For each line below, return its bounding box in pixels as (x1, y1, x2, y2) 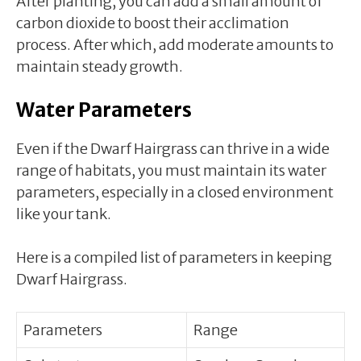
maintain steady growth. (16, 56, 183, 76)
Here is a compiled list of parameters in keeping (16, 247, 332, 267)
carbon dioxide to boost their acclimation (16, 13, 289, 32)
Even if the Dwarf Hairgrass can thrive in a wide (16, 139, 330, 158)
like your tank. (16, 204, 111, 223)
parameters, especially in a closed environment (16, 182, 334, 201)
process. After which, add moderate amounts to (16, 35, 334, 54)
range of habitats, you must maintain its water (16, 160, 326, 180)
